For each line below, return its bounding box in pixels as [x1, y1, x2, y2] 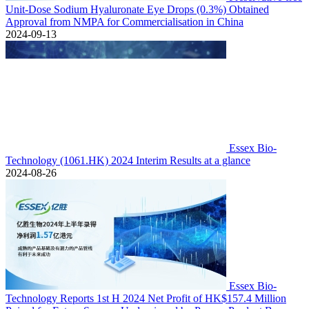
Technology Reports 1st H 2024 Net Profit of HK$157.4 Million [6, 292, 286, 304]
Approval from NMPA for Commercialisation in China [6, 16, 243, 28]
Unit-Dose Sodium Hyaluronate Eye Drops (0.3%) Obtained [6, 3, 269, 15]
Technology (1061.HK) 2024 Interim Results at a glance [6, 154, 250, 166]
